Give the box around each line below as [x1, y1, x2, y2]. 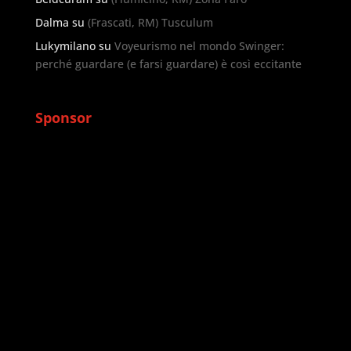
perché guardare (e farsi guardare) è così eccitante [34, 56, 302, 71]
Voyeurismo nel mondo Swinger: [114, 38, 284, 53]
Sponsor [34, 107, 92, 127]
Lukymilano [34, 38, 96, 53]
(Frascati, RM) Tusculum [87, 14, 213, 30]
